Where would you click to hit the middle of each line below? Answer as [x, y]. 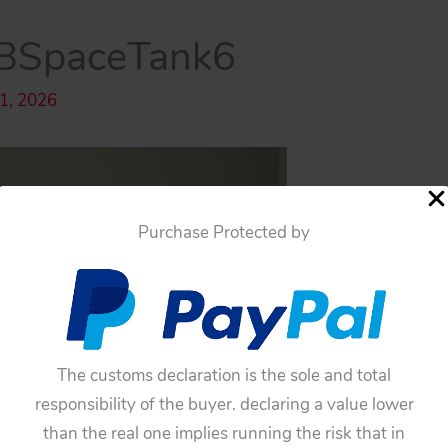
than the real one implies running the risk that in [224, 434]
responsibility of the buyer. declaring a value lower [224, 405]
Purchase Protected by [224, 232]
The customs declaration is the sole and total [224, 376]
